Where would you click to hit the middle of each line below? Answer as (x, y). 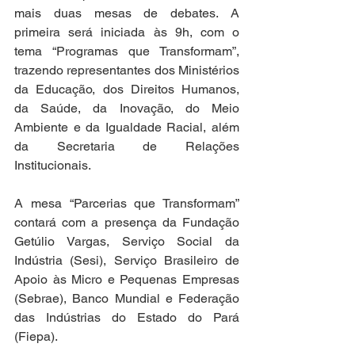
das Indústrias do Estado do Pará (127, 317)
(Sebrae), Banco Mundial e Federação (127, 298)
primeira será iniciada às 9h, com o (127, 32)
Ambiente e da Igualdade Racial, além (127, 127)
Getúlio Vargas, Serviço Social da (127, 241)
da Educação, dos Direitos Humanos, (127, 89)
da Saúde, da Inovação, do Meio (127, 108)
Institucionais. (53, 165)
